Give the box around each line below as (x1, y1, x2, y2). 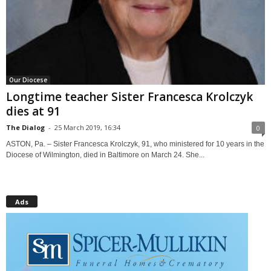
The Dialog (6, 122, 45, 132)
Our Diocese (9, 75, 47, 84)
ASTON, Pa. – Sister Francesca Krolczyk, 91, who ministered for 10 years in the (6, 139, 264, 148)
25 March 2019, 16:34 (54, 122, 120, 132)
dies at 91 (6, 103, 60, 119)
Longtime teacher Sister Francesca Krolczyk (6, 88, 253, 105)
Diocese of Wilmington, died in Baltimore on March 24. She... (6, 150, 204, 159)
